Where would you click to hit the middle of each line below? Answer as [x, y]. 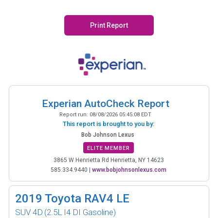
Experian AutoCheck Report [105, 103]
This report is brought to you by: [109, 124]
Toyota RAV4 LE [87, 198]
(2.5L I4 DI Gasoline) [80, 212]
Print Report [109, 25]
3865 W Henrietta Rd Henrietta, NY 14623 [109, 160]
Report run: [74, 114]
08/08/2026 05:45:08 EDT [120, 114]
